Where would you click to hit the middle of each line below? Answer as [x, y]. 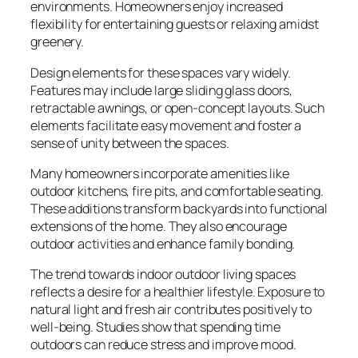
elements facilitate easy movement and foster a [166, 125]
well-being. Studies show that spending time [155, 327]
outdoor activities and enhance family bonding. [163, 243]
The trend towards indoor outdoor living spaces [163, 274]
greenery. [58, 42]
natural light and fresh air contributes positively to [171, 310]
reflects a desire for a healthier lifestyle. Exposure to [178, 292]
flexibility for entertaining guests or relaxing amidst [175, 24]
